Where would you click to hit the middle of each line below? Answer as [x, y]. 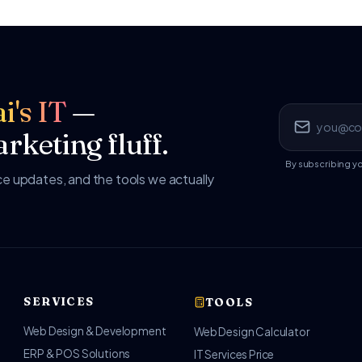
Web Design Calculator [251, 331]
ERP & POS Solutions [77, 354]
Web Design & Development [95, 331]
